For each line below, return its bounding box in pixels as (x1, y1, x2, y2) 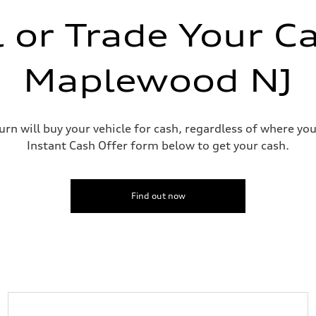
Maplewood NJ (23, 61, 293, 100)
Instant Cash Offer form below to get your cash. (27, 138, 289, 153)
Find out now (130, 190, 186, 202)
